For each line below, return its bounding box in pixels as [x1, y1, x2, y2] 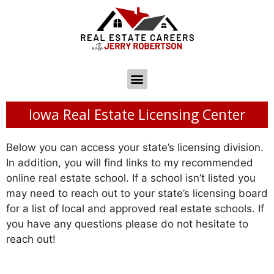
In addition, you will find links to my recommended [6, 156, 253, 169]
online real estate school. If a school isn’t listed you [6, 171, 256, 184]
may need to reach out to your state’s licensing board [6, 187, 268, 199]
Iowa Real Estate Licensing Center [28, 104, 246, 124]
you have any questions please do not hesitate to [6, 217, 248, 230]
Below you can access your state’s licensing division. [6, 141, 264, 154]
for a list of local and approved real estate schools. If [6, 202, 264, 215]
